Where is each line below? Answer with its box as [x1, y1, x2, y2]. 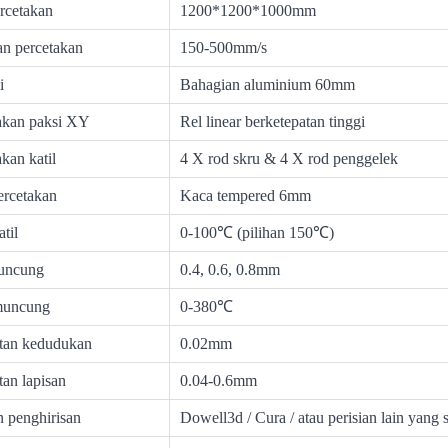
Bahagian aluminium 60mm [180, 76, 356, 94]
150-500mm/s [180, 39, 268, 57]
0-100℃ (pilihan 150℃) [180, 224, 335, 242]
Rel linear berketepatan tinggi [180, 113, 366, 131]
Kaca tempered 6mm [180, 187, 312, 205]
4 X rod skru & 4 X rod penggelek [180, 150, 399, 168]
